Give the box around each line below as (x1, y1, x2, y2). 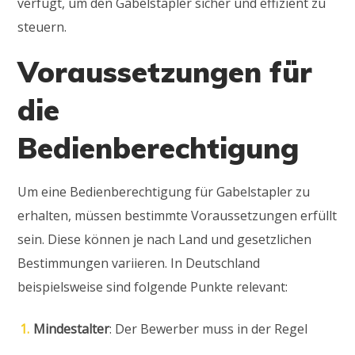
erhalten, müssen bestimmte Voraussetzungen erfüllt (17, 206, 338, 224)
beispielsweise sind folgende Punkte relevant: (17, 277, 288, 296)
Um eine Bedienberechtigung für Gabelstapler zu (17, 182, 311, 200)
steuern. (17, 17, 67, 36)
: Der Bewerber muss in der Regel (109, 319, 308, 338)
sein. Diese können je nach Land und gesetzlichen (17, 230, 312, 248)
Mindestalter (33, 319, 110, 338)
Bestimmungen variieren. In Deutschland (17, 254, 261, 272)
